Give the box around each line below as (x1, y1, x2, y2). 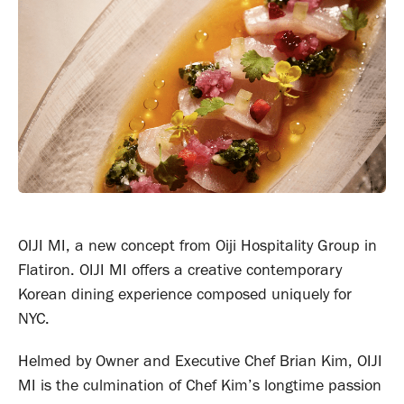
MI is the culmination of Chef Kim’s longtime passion (18, 374, 381, 395)
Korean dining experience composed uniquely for (18, 283, 352, 304)
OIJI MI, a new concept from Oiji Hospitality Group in (18, 234, 377, 255)
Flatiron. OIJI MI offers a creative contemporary (18, 259, 342, 280)
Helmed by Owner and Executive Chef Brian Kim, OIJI (18, 350, 382, 371)
